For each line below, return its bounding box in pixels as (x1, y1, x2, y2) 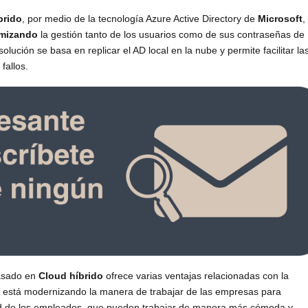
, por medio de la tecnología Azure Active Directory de (22, 12, 258, 24)
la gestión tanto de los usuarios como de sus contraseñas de (38, 28, 305, 40)
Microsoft (258, 12, 302, 24)
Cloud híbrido (38, 270, 103, 282)
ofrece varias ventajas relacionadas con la (103, 270, 289, 282)
